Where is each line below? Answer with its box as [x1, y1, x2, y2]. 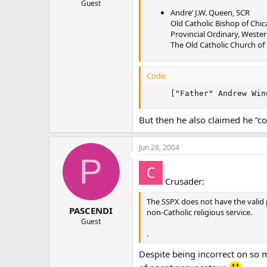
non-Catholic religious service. [147, 207, 252, 218]
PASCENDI [69, 204, 113, 216]
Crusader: [163, 175, 204, 187]
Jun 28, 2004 [139, 142, 179, 153]
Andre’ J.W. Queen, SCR [170, 7, 250, 18]
